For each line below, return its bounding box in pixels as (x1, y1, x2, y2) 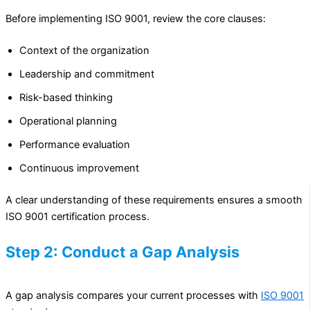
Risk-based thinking (19, 91, 113, 104)
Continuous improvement (19, 161, 139, 174)
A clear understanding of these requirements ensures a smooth (6, 193, 302, 206)
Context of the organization (19, 44, 149, 57)
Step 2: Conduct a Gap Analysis (6, 243, 239, 262)
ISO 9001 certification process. (6, 210, 149, 223)
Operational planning (19, 114, 117, 127)
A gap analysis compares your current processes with (6, 289, 261, 302)
